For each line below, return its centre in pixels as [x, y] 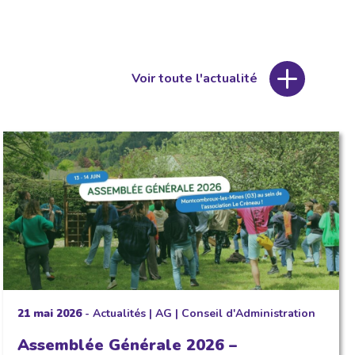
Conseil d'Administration [248, 314]
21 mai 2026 [49, 314]
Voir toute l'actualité [194, 79]
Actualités [119, 314]
